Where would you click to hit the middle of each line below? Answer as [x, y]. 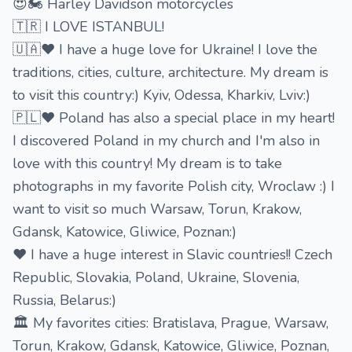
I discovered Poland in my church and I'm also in [166, 141]
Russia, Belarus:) [64, 300]
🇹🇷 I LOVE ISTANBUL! [88, 27]
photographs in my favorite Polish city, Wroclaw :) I [174, 186]
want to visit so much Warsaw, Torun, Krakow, [157, 209]
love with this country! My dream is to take [147, 163]
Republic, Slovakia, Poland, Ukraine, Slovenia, [156, 277]
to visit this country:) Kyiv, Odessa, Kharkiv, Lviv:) [161, 95]
